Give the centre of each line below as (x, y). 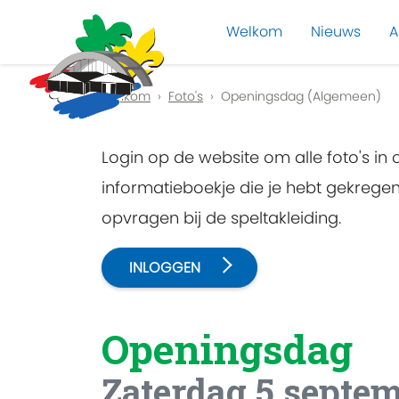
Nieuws (336, 32)
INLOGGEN (165, 268)
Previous (122, 77)
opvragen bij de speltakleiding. (221, 218)
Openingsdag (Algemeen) (301, 96)
